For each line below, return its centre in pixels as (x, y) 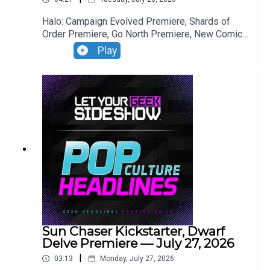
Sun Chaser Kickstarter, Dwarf (133, 231)
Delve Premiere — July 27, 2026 (138, 243)
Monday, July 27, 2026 (137, 259)
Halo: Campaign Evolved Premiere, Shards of (136, 22)
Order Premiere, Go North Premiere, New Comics (145, 34)
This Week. (65, 47)
